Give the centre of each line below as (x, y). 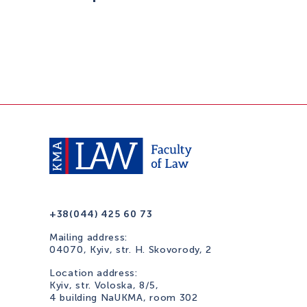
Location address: (94, 273)
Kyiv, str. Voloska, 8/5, (104, 285)
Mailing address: (89, 237)
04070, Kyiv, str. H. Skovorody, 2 (131, 249)
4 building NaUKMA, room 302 (124, 297)
